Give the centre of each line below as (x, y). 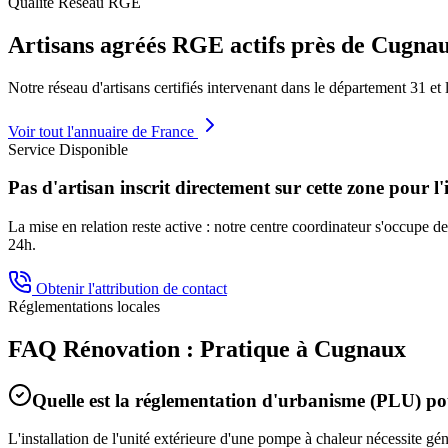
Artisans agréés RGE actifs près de (189, 44)
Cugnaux (360, 348)
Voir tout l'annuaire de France (103, 131)
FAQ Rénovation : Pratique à (161, 348)
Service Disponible (68, 149)
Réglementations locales (84, 306)
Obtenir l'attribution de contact (129, 288)
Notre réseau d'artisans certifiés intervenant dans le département (209, 87)
